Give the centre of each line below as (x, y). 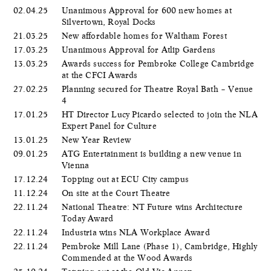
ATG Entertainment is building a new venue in (152, 153)
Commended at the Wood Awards (129, 257)
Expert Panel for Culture (110, 126)
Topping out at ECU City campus (127, 179)
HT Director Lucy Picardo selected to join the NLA (160, 114)
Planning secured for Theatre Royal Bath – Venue (158, 89)
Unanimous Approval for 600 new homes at (147, 10)
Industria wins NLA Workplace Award (137, 232)
